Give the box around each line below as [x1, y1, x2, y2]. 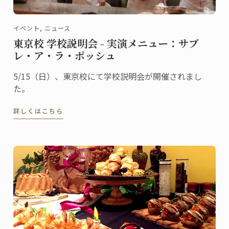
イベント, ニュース [13, 23, 71, 32]
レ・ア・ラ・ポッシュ [13, 48, 116, 63]
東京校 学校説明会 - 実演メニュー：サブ [13, 35, 199, 51]
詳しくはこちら [13, 106, 64, 115]
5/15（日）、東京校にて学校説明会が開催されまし [13, 70, 202, 82]
